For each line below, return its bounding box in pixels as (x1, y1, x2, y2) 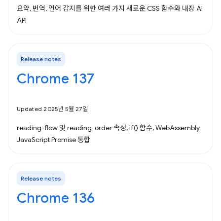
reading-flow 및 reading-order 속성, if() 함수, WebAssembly (17, 123, 200, 132)
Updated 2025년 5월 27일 (17, 105, 88, 112)
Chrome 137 (17, 70, 94, 87)
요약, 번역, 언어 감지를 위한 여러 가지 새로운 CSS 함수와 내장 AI (17, 4, 203, 13)
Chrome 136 (17, 189, 95, 207)
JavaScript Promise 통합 (17, 135, 90, 144)
